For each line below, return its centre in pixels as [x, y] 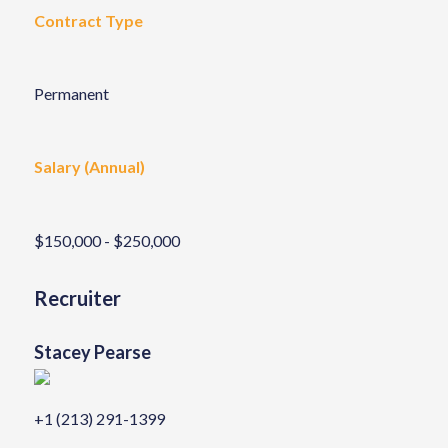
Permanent [71, 94]
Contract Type [88, 20]
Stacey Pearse [92, 352]
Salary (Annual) [89, 167]
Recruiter [77, 298]
